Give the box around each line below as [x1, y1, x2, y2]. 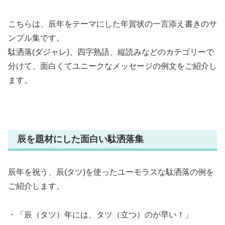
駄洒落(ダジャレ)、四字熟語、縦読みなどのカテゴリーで [8, 47, 214, 56]
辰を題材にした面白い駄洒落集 [17, 134, 144, 145]
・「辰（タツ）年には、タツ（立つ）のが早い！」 [8, 210, 193, 219]
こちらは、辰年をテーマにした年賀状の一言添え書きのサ [8, 19, 217, 28]
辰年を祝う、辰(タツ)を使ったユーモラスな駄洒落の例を [8, 167, 214, 176]
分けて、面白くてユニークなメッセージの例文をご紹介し [8, 61, 217, 70]
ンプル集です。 [8, 33, 64, 42]
